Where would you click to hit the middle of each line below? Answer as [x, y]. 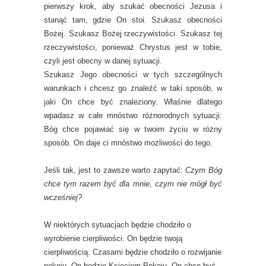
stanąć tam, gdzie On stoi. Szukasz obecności [133, 20]
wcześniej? [63, 198]
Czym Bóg [204, 170]
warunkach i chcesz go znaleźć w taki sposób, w [133, 88]
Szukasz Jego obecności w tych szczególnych [133, 75]
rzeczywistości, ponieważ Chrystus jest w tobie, [133, 47]
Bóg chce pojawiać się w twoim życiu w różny [133, 129]
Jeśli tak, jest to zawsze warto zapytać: [115, 170]
